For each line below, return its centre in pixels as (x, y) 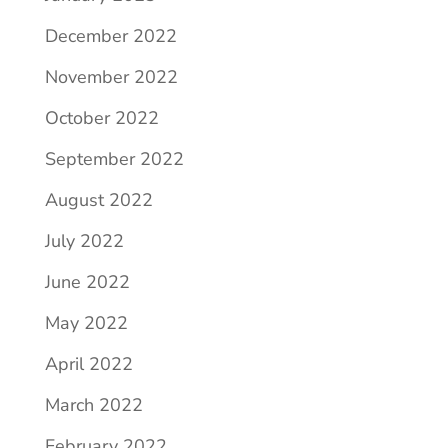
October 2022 (101, 118)
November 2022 (111, 77)
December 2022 (110, 36)
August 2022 (98, 200)
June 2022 (87, 282)
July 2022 (84, 241)
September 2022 (114, 159)
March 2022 (93, 405)
